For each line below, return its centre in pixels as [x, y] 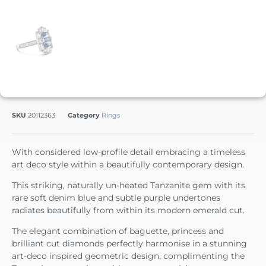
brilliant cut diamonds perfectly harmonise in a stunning [129, 244]
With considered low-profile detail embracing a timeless [129, 152]
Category [84, 115]
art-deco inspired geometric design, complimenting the [128, 256]
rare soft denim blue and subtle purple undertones [116, 197]
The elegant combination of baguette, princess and [118, 231]
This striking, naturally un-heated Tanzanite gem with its [129, 185]
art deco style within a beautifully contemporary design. [128, 164]
